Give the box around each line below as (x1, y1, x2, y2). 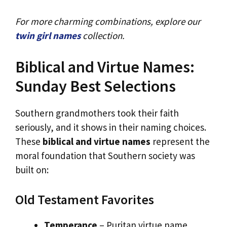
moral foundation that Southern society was (15, 149, 195, 162)
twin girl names (15, 29, 81, 42)
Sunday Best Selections (15, 75, 176, 96)
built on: (15, 163, 49, 176)
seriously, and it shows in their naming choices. (15, 121, 206, 133)
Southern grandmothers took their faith (15, 106, 179, 119)
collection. (81, 29, 125, 42)
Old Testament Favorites (15, 191, 154, 208)
